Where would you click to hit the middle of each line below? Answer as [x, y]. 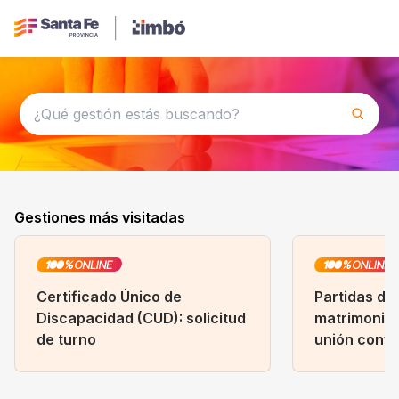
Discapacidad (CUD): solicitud [141, 318]
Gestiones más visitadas [100, 217]
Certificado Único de [109, 297]
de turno [66, 339]
